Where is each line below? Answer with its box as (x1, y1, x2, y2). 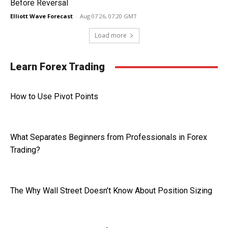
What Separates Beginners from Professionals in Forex (10, 132, 207, 142)
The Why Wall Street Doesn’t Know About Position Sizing (10, 186, 212, 195)
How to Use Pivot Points (10, 92, 98, 101)
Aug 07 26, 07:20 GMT (80, 12, 137, 20)
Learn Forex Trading (10, 61, 105, 73)
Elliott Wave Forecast (10, 12, 73, 20)
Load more (94, 31, 127, 40)
